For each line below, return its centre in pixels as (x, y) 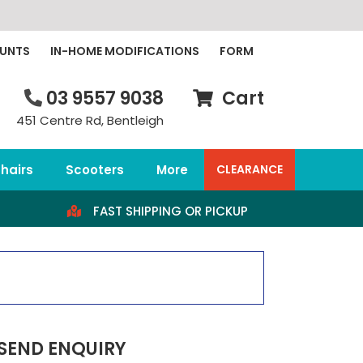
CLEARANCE (249, 170)
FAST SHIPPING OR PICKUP (170, 211)
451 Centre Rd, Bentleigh (90, 120)
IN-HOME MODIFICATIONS (125, 51)
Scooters (94, 169)
